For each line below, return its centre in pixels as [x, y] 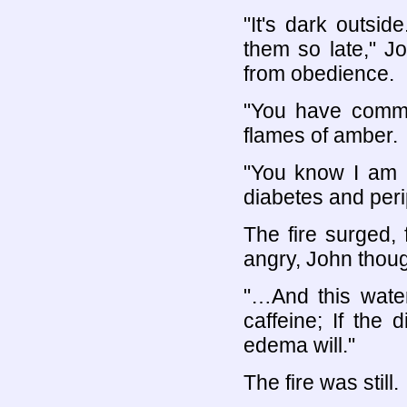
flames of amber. [320, 135]
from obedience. [318, 73]
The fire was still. [321, 382]
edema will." [299, 345]
